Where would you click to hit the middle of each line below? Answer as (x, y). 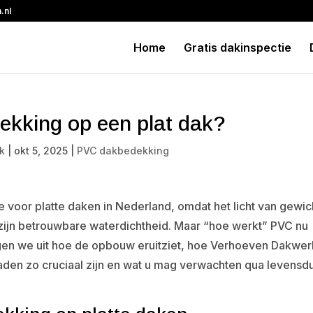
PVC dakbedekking (123, 151)
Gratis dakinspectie (237, 48)
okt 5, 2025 (41, 151)
